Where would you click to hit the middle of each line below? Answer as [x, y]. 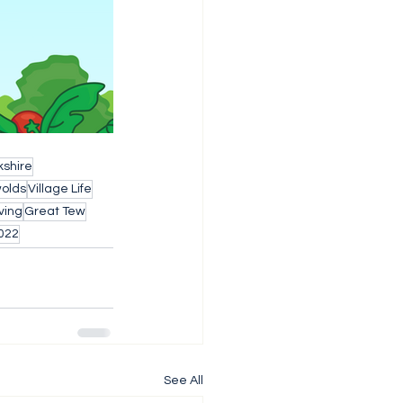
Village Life [60, 189]
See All [184, 381]
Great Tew [55, 211]
